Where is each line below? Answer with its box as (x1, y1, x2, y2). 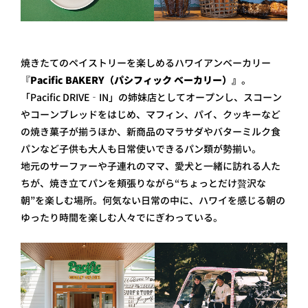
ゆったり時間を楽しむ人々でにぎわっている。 (21, 211, 223, 224)
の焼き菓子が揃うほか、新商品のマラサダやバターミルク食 (21, 125, 280, 138)
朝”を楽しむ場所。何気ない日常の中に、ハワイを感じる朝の (21, 194, 285, 207)
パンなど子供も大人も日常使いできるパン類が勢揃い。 (21, 142, 261, 155)
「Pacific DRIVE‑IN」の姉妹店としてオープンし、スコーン (21, 91, 282, 104)
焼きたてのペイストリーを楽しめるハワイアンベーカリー (21, 56, 271, 69)
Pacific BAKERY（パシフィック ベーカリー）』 (30, 74, 241, 87)
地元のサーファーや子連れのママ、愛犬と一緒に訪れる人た (21, 159, 280, 173)
